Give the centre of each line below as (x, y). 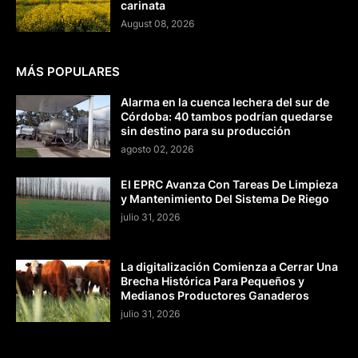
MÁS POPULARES (68, 72)
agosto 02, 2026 (157, 149)
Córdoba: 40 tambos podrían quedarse (227, 117)
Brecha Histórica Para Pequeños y (213, 281)
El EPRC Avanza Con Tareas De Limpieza (229, 185)
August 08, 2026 (157, 24)
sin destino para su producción (206, 131)
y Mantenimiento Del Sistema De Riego (225, 199)
